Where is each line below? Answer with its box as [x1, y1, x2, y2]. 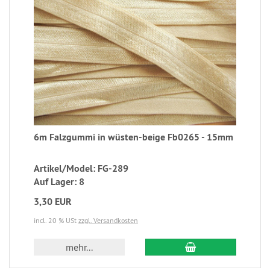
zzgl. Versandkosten [78, 216, 138, 225]
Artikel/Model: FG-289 [34, 162, 128, 175]
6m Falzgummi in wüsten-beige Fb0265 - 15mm [34, 131, 233, 144]
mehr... [66, 241, 93, 254]
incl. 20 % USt [34, 216, 78, 225]
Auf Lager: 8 [34, 175, 84, 189]
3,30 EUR [34, 195, 72, 209]
